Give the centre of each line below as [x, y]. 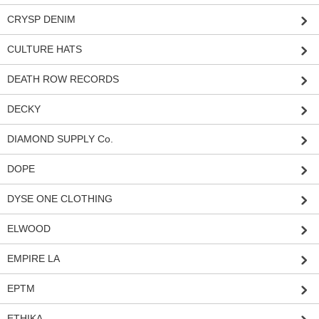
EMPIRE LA [33, 258]
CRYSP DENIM [41, 19]
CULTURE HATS [45, 49]
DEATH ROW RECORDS [63, 79]
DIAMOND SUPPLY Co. [60, 138]
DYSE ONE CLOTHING [60, 198]
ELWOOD [29, 228]
